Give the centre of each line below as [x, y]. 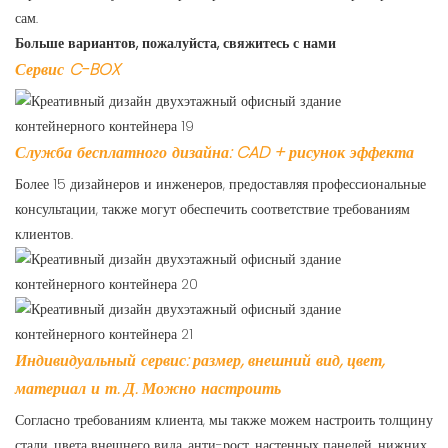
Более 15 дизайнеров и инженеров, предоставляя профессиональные [220, 184]
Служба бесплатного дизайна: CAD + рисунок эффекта [214, 153]
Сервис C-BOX [67, 70]
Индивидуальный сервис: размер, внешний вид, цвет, [199, 361]
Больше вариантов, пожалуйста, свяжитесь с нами [175, 43]
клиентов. [44, 234]
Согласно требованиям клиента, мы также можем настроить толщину [224, 420]
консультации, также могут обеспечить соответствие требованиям [212, 209]
